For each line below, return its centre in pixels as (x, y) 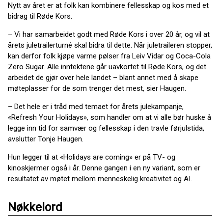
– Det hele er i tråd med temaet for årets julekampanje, (96, 107)
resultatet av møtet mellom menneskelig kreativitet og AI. (100, 179)
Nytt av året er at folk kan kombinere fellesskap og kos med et (108, 5)
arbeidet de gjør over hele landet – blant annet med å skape (103, 78)
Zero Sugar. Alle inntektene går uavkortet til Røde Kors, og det (107, 67)
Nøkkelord (35, 207)
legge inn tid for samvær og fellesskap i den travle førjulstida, (106, 128)
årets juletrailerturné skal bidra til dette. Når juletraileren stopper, (110, 45)
